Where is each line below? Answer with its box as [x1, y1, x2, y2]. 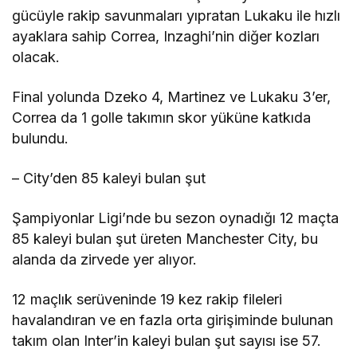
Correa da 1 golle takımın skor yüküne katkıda [12, 109, 312, 127]
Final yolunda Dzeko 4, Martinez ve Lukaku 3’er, [12, 88, 331, 106]
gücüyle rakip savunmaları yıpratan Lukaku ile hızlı [12, 7, 341, 25]
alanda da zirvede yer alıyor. [12, 251, 198, 269]
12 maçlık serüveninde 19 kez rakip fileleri [12, 291, 283, 308]
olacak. [12, 49, 60, 66]
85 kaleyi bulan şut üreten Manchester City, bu [12, 230, 319, 248]
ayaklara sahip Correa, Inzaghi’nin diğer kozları [12, 28, 320, 45]
